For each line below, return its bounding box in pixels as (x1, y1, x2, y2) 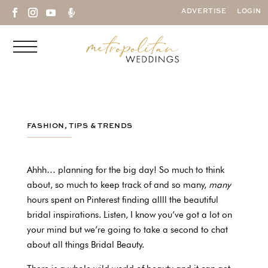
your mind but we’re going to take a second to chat (26, 224, 228, 235)
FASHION (26, 122, 65, 130)
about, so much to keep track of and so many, (26, 179, 209, 190)
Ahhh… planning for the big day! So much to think (26, 164, 224, 175)
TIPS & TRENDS (69, 122, 133, 130)
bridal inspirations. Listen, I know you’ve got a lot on (26, 209, 232, 220)
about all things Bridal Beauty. (26, 239, 144, 250)
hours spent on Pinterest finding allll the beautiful (26, 194, 218, 205)
